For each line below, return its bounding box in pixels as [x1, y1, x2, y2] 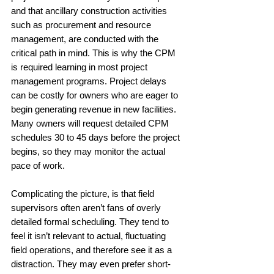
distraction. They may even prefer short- [11, 258, 171, 269]
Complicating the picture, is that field [11, 188, 157, 199]
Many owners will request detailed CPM [11, 117, 171, 128]
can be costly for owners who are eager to [11, 89, 180, 100]
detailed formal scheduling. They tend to [11, 216, 171, 227]
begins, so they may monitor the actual [11, 146, 168, 157]
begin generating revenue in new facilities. [11, 103, 179, 114]
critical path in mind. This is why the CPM [11, 47, 178, 58]
